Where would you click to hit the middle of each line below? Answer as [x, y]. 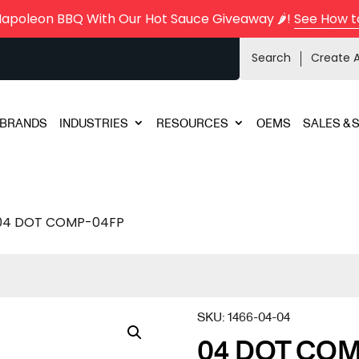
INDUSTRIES [93, 123]
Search [271, 58]
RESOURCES [192, 123]
